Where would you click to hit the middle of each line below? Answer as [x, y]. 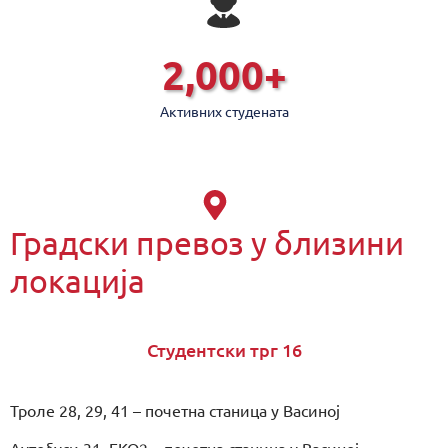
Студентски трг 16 [224, 350]
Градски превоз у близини [207, 243]
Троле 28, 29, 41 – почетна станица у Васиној [175, 409]
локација [77, 281]
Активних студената [224, 111]
